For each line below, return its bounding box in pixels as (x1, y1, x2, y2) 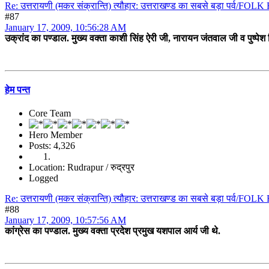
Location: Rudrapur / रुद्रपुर (29, 162, 134, 172)
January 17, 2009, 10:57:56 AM (5, 214, 126, 225)
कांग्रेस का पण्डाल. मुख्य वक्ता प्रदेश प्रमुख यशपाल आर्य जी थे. (5, 225, 220, 236)
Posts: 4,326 (29, 140, 75, 151)
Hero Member (29, 129, 82, 140)
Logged (29, 172, 58, 183)
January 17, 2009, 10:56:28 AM (5, 22, 126, 33)
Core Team (29, 107, 71, 118)
